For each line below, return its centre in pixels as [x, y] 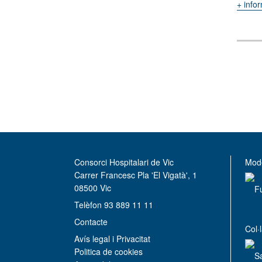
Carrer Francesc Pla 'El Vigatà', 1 [135, 175]
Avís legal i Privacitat [112, 238]
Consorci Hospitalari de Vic [124, 162]
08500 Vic [92, 187]
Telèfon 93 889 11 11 [113, 204]
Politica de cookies [108, 251]
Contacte [91, 221]
